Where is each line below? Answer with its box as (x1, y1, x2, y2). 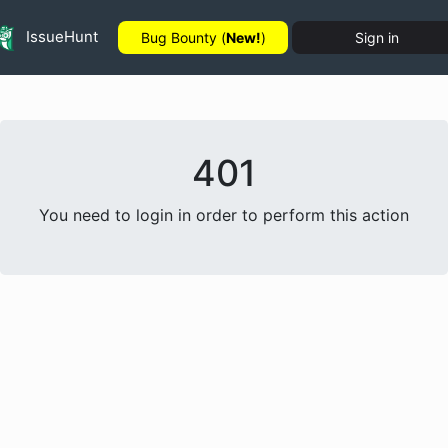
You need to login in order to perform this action (39, 205, 409, 225)
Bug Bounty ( (140, 29, 226, 46)
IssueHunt (22, 26, 98, 46)
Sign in (355, 29, 399, 46)
